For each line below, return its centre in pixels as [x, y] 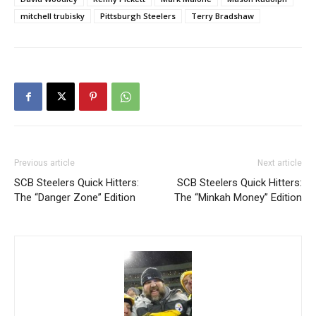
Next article [280, 163]
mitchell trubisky [53, 16]
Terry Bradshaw [223, 16]
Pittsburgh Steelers [138, 16]
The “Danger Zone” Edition [75, 197]
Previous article [44, 163]
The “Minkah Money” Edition [238, 197]
